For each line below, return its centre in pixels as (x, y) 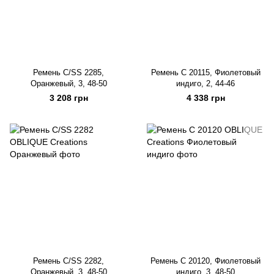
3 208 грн (68, 98)
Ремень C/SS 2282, (68, 261)
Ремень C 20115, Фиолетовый (206, 72)
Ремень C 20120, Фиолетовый (206, 261)
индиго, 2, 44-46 (206, 83)
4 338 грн (206, 98)
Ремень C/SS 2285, (68, 72)
